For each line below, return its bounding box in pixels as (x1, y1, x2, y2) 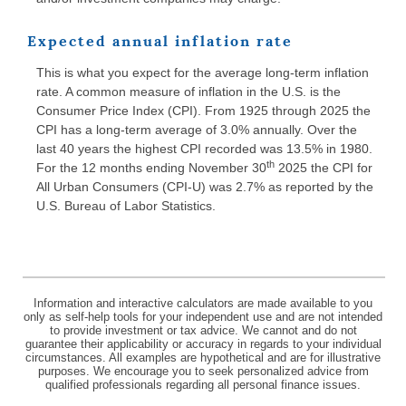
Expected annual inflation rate (27, 31, 293, 51)
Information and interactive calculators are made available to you (34, 295, 372, 310)
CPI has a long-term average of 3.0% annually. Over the (36, 122, 357, 138)
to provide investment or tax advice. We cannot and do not (49, 323, 357, 337)
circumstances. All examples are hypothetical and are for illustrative (25, 350, 381, 364)
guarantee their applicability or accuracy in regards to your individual (24, 336, 382, 351)
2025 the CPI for (275, 160, 372, 176)
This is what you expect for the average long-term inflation (36, 65, 369, 81)
